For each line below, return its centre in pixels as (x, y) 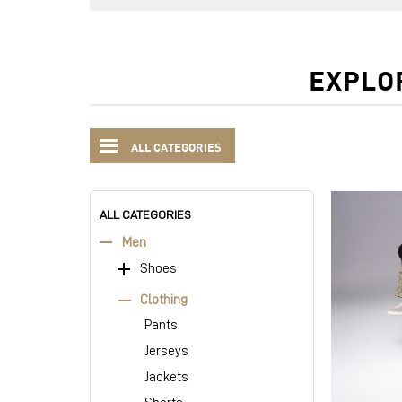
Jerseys (166, 351)
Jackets (166, 377)
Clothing (163, 300)
